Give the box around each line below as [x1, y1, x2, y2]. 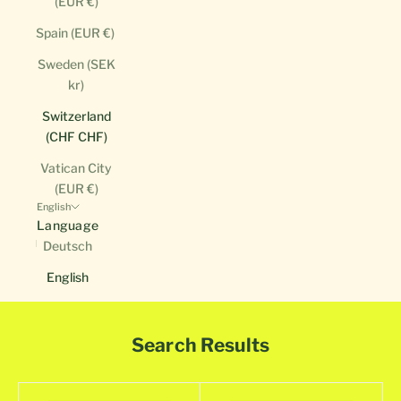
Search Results [131, 334, 270, 357]
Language [37, 218, 99, 234]
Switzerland [41, 108, 111, 124]
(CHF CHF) [45, 129, 107, 145]
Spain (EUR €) [36, 25, 115, 41]
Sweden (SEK [37, 56, 115, 73]
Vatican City [40, 160, 112, 176]
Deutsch [43, 238, 93, 254]
